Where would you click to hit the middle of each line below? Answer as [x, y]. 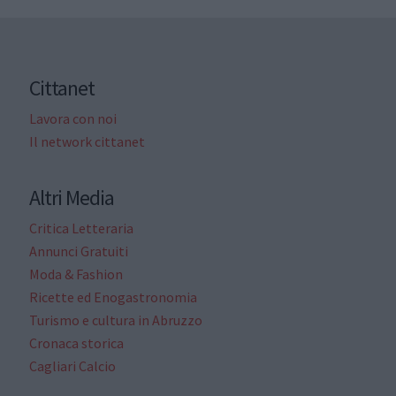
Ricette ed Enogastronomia [113, 297]
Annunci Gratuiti [78, 251]
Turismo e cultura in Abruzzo [115, 320]
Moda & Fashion [76, 274]
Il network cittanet [87, 141]
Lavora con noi [72, 118]
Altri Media [71, 197]
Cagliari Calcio [72, 366]
